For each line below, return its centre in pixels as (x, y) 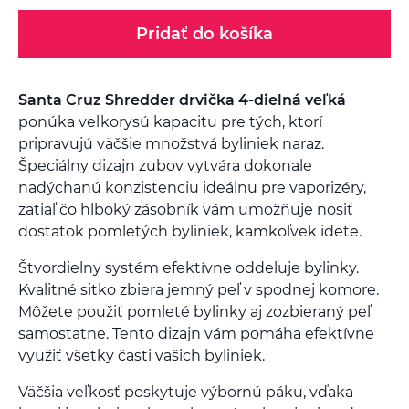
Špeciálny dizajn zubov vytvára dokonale (165, 166)
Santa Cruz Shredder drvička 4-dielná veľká (182, 100)
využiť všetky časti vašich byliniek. (142, 356)
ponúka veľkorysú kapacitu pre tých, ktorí (170, 122)
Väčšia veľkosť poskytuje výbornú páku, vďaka (186, 393)
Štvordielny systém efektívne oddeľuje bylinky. (189, 268)
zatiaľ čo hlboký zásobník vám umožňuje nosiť (186, 210)
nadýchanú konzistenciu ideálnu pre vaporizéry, (192, 188)
